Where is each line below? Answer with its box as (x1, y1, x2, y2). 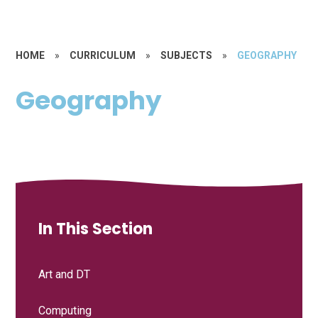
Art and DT (38, 267, 91, 281)
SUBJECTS (160, 49, 213, 61)
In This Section (38, 217, 153, 240)
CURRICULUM (70, 49, 136, 61)
